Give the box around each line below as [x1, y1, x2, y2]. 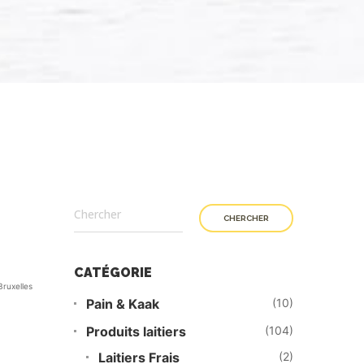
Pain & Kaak [86, 296, 159, 312]
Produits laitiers [86, 323, 186, 340]
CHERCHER [223, 214, 269, 223]
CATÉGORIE [74, 265, 152, 280]
